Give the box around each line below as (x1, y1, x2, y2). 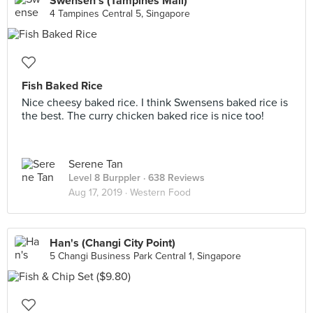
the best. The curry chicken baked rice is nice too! (22, 109, 264, 123)
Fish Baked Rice (22, 79, 103, 93)
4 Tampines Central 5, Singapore (50, 8, 190, 20)
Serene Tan (68, 157, 123, 171)
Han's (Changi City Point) (50, 236, 175, 250)
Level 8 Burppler (68, 172, 140, 184)
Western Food (130, 187, 191, 198)
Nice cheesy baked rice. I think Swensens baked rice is (22, 96, 288, 110)
